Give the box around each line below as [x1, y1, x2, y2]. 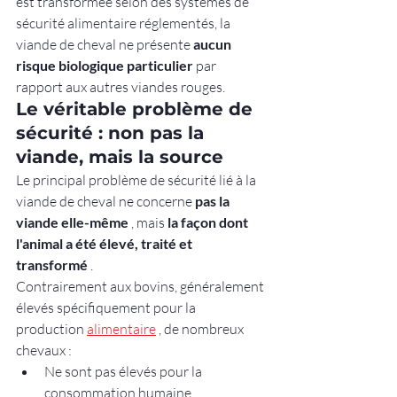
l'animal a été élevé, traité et [16, 234, 195, 252]
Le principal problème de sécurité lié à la [16, 170, 259, 189]
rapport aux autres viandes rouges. [16, 77, 225, 96]
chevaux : [16, 340, 72, 359]
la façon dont [167, 213, 251, 230]
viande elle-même [16, 213, 128, 230]
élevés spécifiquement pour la [16, 298, 198, 316]
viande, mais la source [16, 145, 223, 167]
